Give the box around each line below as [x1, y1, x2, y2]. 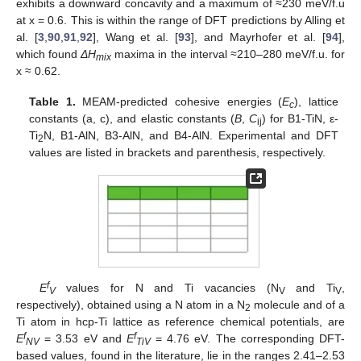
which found [16, 47, 81, 60]
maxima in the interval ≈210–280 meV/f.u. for [111, 47, 346, 60]
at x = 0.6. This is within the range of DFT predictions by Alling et [16, 13, 345, 27]
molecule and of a [251, 297, 345, 311]
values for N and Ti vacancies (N [55, 280, 279, 294]
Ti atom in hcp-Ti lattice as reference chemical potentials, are [16, 314, 345, 328]
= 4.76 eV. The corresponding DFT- [150, 331, 346, 345]
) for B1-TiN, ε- [261, 111, 338, 125]
